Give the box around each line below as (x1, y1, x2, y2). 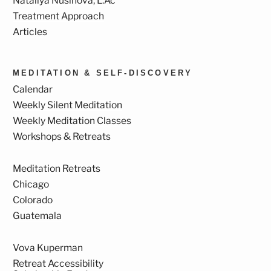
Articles (13, 26, 47, 38)
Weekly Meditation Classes (13, 115, 131, 127)
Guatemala (13, 209, 62, 221)
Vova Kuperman (13, 241, 83, 253)
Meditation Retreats (13, 163, 100, 175)
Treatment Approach (13, 10, 104, 22)
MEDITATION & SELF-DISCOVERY (13, 68, 193, 77)
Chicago (13, 178, 49, 190)
